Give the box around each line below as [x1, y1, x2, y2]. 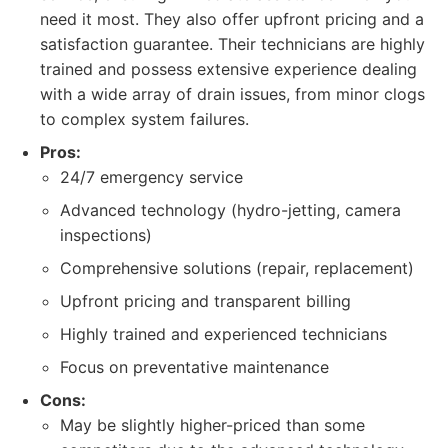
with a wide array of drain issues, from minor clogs [40, 84, 425, 104]
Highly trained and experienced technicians [60, 324, 387, 344]
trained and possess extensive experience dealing [40, 59, 417, 79]
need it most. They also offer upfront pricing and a [40, 9, 424, 29]
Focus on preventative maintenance [60, 357, 329, 377]
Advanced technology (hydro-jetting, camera [60, 200, 401, 220]
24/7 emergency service [60, 167, 243, 187]
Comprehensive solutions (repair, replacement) [60, 258, 414, 278]
